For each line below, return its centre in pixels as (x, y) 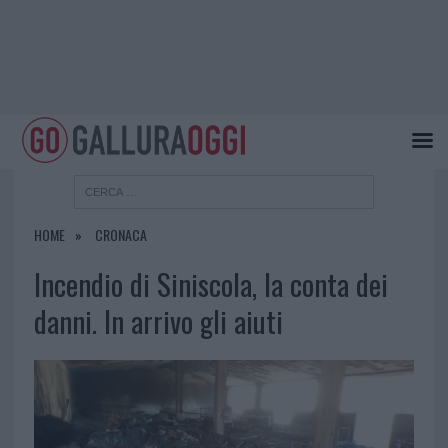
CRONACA (120, 235)
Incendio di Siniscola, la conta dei (210, 284)
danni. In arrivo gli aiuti (158, 321)
